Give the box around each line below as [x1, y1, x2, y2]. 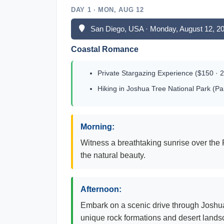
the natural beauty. [80, 151, 145, 159]
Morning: [80, 122, 114, 131]
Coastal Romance [71, 45, 138, 53]
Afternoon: [80, 185, 121, 193]
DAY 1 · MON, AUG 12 [71, 6, 144, 13]
